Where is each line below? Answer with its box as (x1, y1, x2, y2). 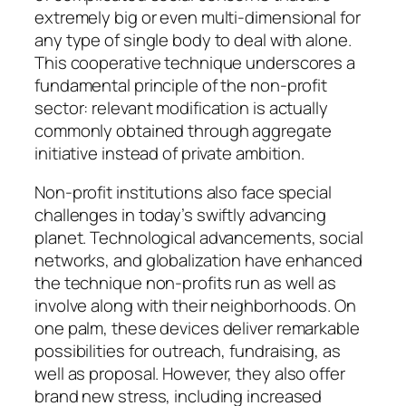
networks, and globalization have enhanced (34, 248, 362, 273)
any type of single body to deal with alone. (34, 27, 352, 52)
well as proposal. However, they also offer (34, 362, 345, 386)
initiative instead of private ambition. (34, 140, 305, 165)
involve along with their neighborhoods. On (34, 294, 356, 318)
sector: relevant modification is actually (34, 95, 328, 120)
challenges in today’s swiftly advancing (34, 203, 327, 227)
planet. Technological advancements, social (34, 226, 363, 250)
